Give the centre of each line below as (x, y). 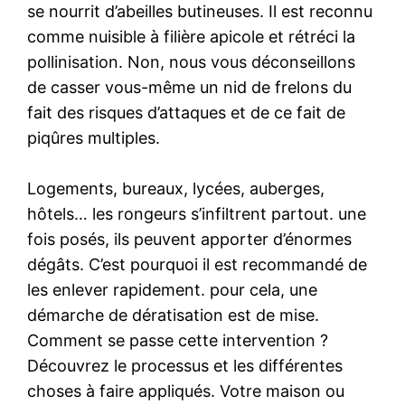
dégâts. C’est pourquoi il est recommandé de (198, 264)
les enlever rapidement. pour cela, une (173, 289)
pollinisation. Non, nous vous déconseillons (192, 61)
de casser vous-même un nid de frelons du (190, 87)
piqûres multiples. (94, 137)
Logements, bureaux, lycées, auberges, (176, 188)
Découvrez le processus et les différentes (185, 365)
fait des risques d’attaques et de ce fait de (187, 112)
